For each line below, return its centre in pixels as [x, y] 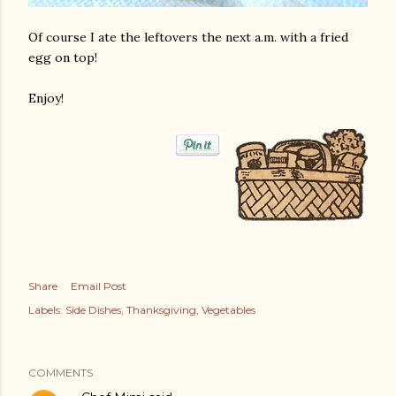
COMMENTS [61, 373]
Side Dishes [93, 310]
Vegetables [228, 310]
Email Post [99, 286]
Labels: [46, 310]
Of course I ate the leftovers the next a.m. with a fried [188, 37]
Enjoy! [46, 98]
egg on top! [63, 57]
